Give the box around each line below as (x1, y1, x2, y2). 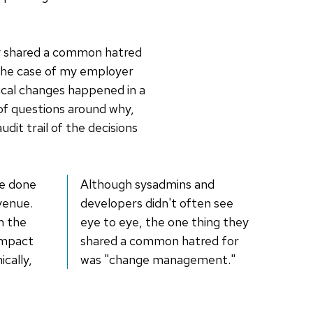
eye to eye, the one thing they (80, 214, 249, 231)
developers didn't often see (80, 195, 233, 212)
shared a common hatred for (80, 233, 239, 249)
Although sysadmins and (80, 176, 214, 193)
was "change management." (80, 252, 235, 268)
